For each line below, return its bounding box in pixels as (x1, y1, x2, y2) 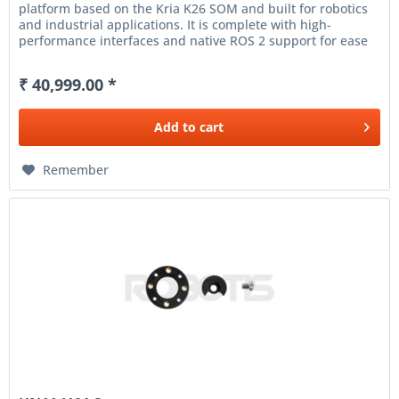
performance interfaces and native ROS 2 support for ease (19, 31, 369, 49)
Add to (154, 118, 197, 135)
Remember (43, 160, 110, 178)
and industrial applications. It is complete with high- (19, 15, 332, 33)
